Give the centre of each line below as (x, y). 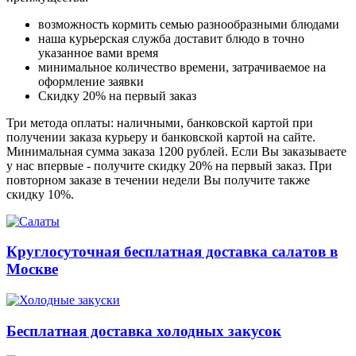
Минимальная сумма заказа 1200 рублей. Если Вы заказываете (176, 151)
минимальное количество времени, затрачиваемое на (182, 67)
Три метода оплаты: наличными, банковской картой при (160, 122)
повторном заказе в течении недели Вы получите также (158, 180)
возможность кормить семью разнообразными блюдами (189, 24)
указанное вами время (98, 52)
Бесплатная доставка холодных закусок (144, 331)
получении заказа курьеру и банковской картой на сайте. (161, 137)
